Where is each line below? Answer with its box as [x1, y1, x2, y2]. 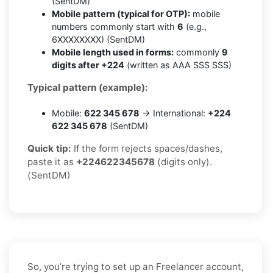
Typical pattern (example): [27, 81, 148, 93]
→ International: [140, 107, 208, 118]
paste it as [27, 155, 76, 168]
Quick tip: [27, 142, 71, 154]
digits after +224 [52, 59, 124, 70]
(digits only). [155, 155, 212, 168]
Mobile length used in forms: [52, 46, 174, 57]
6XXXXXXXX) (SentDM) [52, 34, 145, 44]
